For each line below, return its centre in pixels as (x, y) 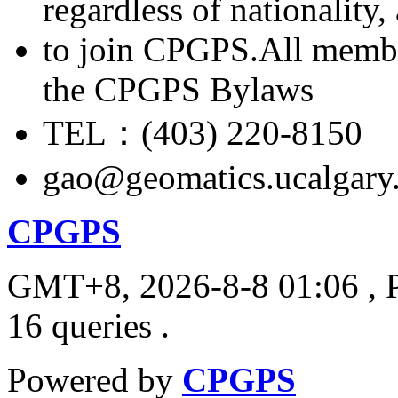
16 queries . (88, 325)
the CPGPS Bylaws (178, 89)
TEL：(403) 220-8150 (203, 132)
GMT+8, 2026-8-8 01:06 (183, 285)
